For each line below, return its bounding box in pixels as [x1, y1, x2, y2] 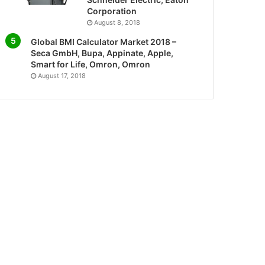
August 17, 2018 [38, 72, 86, 80]
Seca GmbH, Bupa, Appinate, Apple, [31, 48, 174, 58]
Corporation [87, 6, 137, 16]
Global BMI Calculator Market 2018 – [31, 37, 177, 47]
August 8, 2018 [94, 18, 141, 27]
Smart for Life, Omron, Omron [31, 59, 151, 69]
